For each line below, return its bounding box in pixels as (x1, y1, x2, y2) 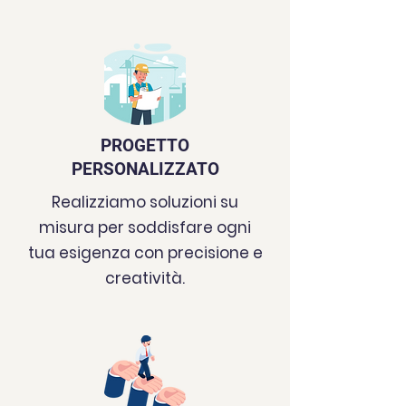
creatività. (105, 267, 185, 289)
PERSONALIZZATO (71, 159, 219, 179)
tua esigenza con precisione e (27, 242, 263, 264)
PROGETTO (101, 135, 189, 156)
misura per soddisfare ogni (39, 217, 251, 238)
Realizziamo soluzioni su (52, 191, 238, 213)
